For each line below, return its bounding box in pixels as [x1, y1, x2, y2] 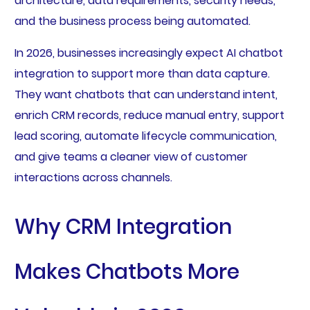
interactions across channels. [14, 169, 172, 185]
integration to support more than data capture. [14, 65, 270, 82]
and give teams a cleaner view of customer [14, 148, 248, 165]
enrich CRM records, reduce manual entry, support [14, 107, 284, 123]
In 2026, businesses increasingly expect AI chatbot [14, 44, 283, 61]
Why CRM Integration [14, 212, 232, 242]
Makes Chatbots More [14, 257, 239, 287]
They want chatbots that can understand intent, [14, 86, 277, 102]
